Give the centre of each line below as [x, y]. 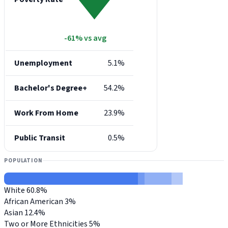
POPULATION [23, 160]
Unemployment [43, 63]
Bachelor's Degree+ [51, 88]
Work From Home [46, 113]
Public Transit [40, 138]
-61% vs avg [85, 38]
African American [34, 201]
